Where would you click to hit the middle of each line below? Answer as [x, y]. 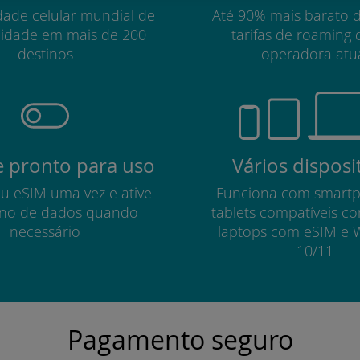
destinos [45, 54]
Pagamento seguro [180, 340]
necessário [45, 231]
